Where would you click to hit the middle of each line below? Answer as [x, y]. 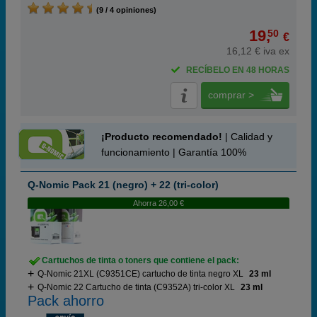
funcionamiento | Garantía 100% [174, 152]
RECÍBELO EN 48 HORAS [238, 70]
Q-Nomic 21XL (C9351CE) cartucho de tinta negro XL [140, 274]
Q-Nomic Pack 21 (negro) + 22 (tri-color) [123, 185]
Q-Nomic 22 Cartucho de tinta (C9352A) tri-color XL [136, 287]
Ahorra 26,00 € [158, 203]
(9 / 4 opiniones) [124, 10]
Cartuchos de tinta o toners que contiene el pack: [140, 260]
